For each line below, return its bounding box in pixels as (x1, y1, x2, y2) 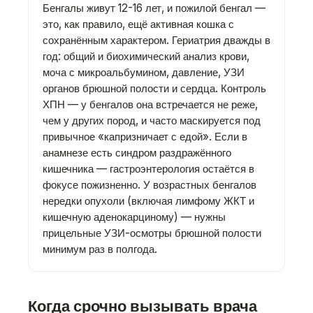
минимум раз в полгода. (43, 242, 157, 256)
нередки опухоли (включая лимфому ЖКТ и (43, 194, 254, 208)
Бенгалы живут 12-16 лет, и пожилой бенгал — (43, 1, 265, 15)
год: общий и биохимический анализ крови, (43, 50, 249, 63)
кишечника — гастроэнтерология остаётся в (43, 162, 254, 175)
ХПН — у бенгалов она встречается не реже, (43, 98, 258, 111)
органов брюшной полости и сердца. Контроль (43, 82, 266, 95)
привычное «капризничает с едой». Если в (43, 130, 247, 143)
